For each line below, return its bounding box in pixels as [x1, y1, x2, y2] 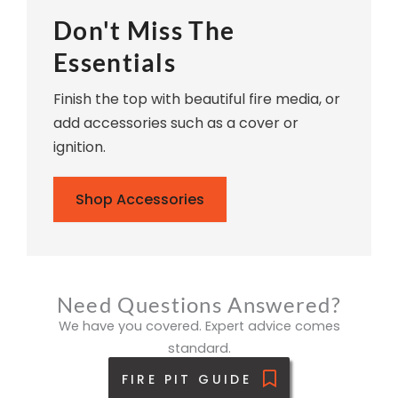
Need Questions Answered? [56, 291, 342, 318]
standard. [167, 339, 231, 358]
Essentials [53, 47, 177, 78]
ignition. [53, 137, 109, 158]
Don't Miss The [53, 15, 235, 46]
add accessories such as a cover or [53, 113, 298, 134]
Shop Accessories [76, 189, 204, 211]
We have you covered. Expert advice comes [58, 317, 340, 336]
